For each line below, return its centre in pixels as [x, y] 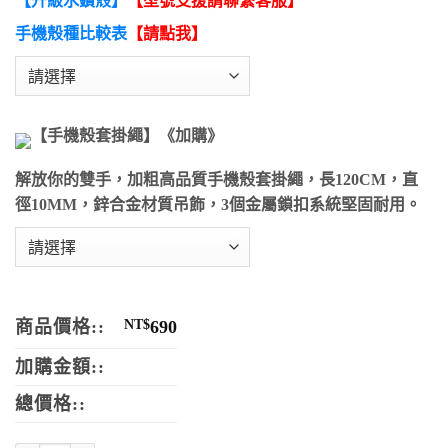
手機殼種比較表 [71, 33]
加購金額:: [60, 367]
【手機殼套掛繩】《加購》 [127, 136]
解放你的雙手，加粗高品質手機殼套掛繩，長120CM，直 [216, 180]
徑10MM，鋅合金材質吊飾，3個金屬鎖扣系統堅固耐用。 [218, 205]
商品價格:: [60, 327]
